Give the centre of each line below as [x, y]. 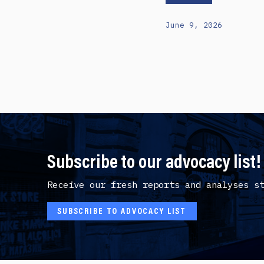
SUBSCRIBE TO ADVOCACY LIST [122, 212]
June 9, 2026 [194, 25]
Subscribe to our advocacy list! [154, 164]
